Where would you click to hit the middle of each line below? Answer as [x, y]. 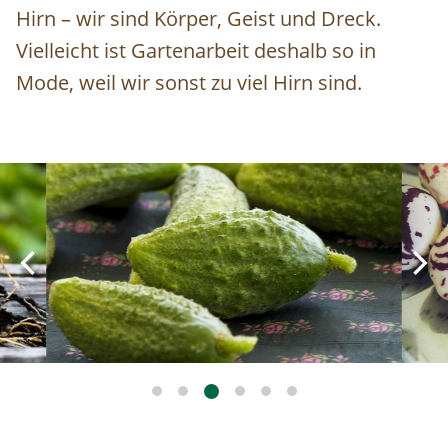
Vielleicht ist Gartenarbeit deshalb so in [196, 51]
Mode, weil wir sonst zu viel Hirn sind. [189, 83]
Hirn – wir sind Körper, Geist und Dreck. [198, 19]
